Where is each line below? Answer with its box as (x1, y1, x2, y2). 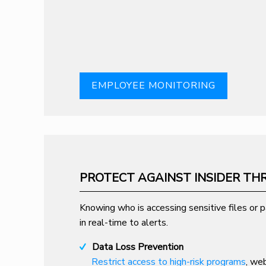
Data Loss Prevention (91, 240, 183, 254)
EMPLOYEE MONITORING (91, 79, 216, 92)
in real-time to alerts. (79, 216, 168, 229)
